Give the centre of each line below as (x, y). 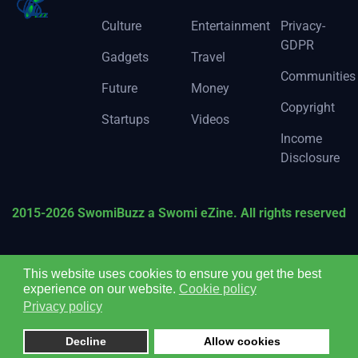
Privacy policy (62, 307)
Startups (125, 119)
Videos (210, 119)
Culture (121, 26)
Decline (86, 342)
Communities (318, 76)
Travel (208, 57)
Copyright (307, 107)
